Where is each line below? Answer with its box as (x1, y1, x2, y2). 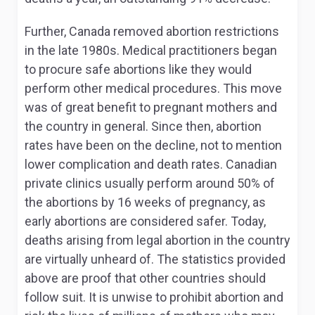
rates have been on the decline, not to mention (25, 138, 282, 153)
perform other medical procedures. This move (25, 81, 282, 96)
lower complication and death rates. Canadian (25, 157, 277, 172)
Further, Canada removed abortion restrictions (25, 24, 279, 39)
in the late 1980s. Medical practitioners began (25, 43, 277, 58)
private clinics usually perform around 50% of (25, 176, 275, 191)
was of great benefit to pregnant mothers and (25, 100, 277, 115)
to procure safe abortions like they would (25, 62, 252, 77)
